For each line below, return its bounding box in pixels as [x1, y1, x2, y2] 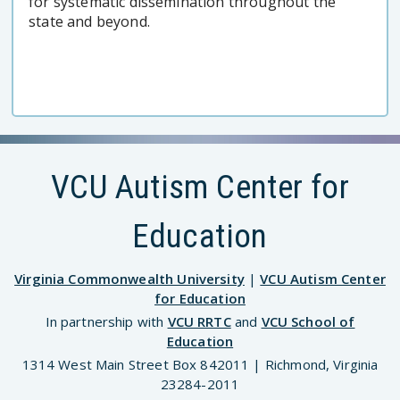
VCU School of [261, 312, 355, 331]
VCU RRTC [167, 312, 231, 331]
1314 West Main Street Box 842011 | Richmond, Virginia [21, 354, 379, 373]
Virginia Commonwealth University [14, 270, 245, 288]
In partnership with [45, 312, 168, 331]
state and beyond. [29, 11, 154, 31]
